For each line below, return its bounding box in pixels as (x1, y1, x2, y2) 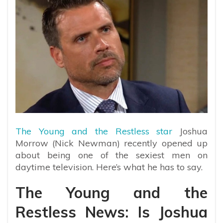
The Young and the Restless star (15, 125, 173, 137)
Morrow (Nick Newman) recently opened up (15, 137, 208, 149)
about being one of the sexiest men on (15, 149, 208, 161)
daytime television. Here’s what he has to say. (15, 161, 203, 173)
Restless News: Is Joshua (15, 202, 208, 222)
